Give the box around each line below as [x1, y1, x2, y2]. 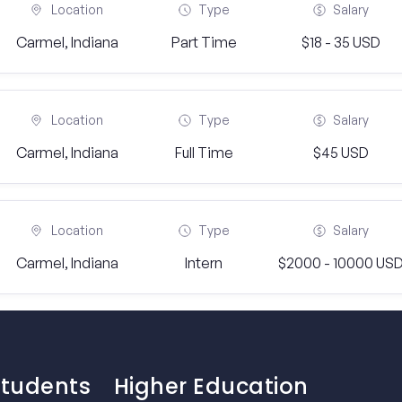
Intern [185, 254, 223, 272]
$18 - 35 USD [301, 33, 380, 51]
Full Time [174, 144, 233, 162]
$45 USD [312, 144, 369, 162]
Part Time [170, 33, 237, 51]
